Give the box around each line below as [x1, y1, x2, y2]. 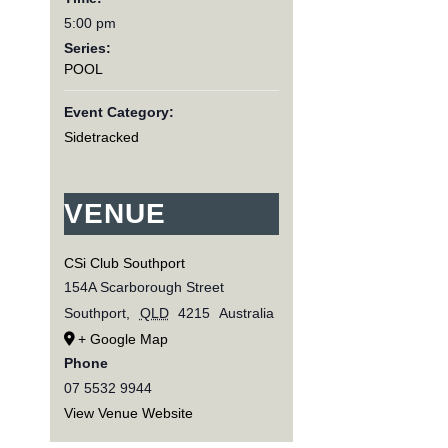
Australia [218, 305, 274, 322]
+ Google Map [77, 331, 168, 348]
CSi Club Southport [63, 255, 185, 272]
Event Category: [63, 104, 174, 121]
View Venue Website [63, 405, 193, 422]
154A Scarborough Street [63, 279, 224, 296]
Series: [63, 40, 111, 57]
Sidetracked [63, 129, 139, 146]
